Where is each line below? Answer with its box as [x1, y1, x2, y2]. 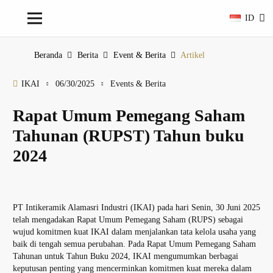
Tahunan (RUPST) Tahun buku [13, 126, 244, 146]
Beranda [34, 51, 62, 60]
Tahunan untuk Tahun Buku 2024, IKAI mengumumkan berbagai [13, 252, 238, 261]
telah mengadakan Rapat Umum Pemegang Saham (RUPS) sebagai [13, 215, 243, 225]
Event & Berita [113, 51, 166, 60]
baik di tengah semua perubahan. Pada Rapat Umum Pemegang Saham [13, 239, 256, 249]
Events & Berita [110, 79, 166, 88]
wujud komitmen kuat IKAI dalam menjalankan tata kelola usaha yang [13, 227, 256, 237]
